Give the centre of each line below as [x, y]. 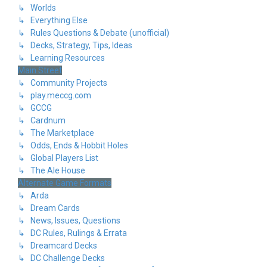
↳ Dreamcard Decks [58, 246]
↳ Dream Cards [49, 208]
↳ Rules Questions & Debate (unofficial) [94, 33]
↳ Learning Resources [61, 58]
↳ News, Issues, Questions [69, 221]
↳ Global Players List [58, 158]
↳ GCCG [35, 108]
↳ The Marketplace [56, 133]
